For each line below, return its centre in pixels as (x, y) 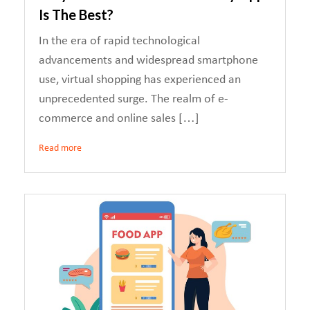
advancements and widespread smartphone (148, 61)
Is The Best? (76, 15)
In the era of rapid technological (119, 41)
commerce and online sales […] (119, 119)
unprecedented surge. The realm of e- (134, 99)
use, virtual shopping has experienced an (140, 80)
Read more (60, 148)
